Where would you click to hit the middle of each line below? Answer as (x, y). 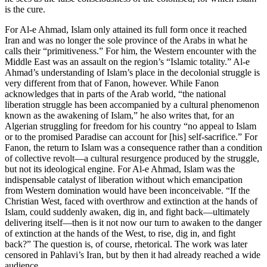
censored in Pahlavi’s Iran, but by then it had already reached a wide (133, 255)
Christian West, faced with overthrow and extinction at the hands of (131, 201)
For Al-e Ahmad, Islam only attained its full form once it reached (126, 30)
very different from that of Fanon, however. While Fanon (112, 83)
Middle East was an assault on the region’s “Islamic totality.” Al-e (127, 62)
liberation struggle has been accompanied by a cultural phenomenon (132, 105)
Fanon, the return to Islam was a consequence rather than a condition (133, 148)
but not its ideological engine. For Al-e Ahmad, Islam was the (120, 169)
